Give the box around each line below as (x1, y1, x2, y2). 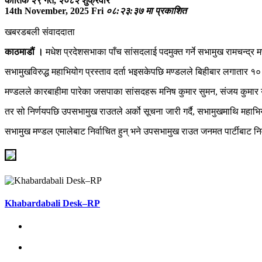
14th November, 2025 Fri (5, 5, 104, 16)
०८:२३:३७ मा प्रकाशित (106, 5, 187, 16)
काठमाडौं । (5, 46, 46, 57)
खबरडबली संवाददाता (5, 26, 75, 37)
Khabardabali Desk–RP (5, 198, 100, 209)
